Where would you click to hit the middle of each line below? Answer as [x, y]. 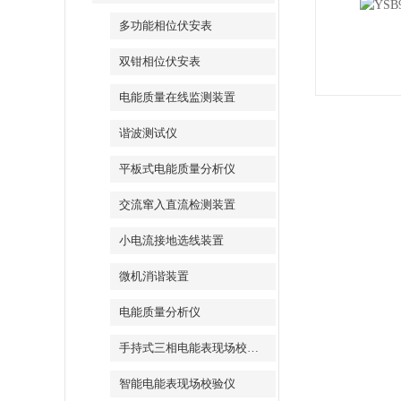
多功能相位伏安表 [166, 26]
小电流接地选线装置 [171, 240]
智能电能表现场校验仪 [177, 384]
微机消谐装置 [154, 276]
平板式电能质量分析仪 [177, 169]
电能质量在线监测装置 [177, 97]
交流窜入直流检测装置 [177, 205]
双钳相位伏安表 [160, 61]
